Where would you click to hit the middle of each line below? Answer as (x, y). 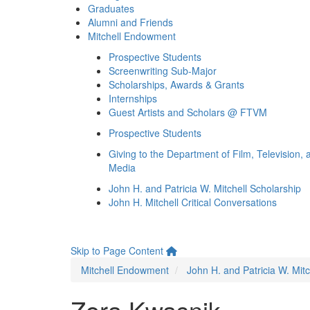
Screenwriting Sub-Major (163, 71)
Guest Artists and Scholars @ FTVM (188, 112)
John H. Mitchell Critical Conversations (193, 202)
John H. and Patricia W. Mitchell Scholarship (205, 188)
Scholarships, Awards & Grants (176, 84)
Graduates (111, 8)
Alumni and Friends (130, 22)
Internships (133, 98)
